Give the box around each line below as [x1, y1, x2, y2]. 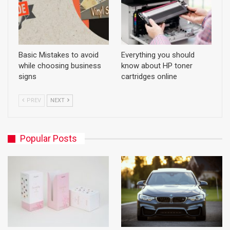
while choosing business [18, 61, 101, 71]
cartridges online [121, 72, 177, 82]
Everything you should [121, 50, 195, 60]
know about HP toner [121, 61, 193, 71]
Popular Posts [20, 133, 77, 144]
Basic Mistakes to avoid [18, 50, 99, 60]
